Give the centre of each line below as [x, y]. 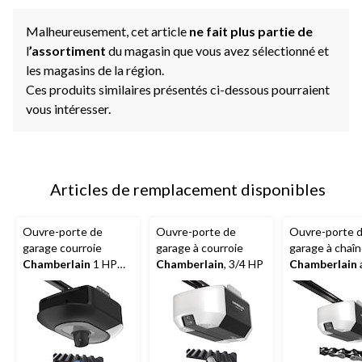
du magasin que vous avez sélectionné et [219, 50]
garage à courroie [200, 247]
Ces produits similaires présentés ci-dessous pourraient [178, 89]
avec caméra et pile [71, 280]
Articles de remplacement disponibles [187, 189]
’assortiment [69, 50]
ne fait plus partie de [251, 31]
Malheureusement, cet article [107, 31]
